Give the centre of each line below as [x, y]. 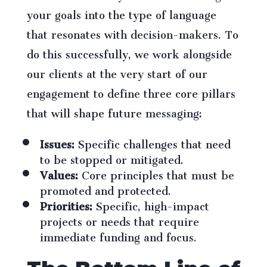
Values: [59, 173]
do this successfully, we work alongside [129, 52]
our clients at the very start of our [117, 72]
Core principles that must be [156, 173]
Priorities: [66, 204]
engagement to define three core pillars [131, 91]
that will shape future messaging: [114, 111]
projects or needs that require [119, 220]
